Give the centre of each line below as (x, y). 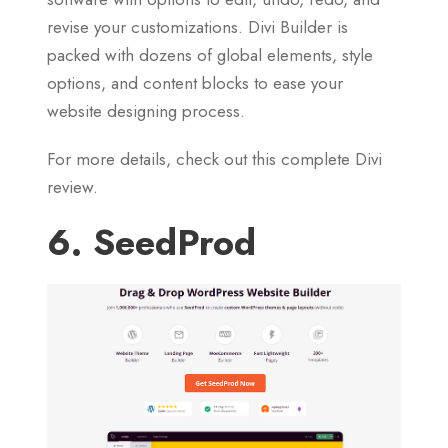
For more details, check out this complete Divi (214, 158)
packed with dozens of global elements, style (210, 54)
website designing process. (146, 110)
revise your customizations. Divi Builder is (197, 26)
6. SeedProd (151, 242)
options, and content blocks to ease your (195, 82)
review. (72, 186)
